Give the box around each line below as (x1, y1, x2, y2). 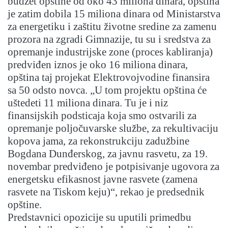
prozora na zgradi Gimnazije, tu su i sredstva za (8, 33, 211, 46)
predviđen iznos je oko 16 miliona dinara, (8, 59, 188, 71)
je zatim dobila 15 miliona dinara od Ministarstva (8, 8, 220, 20)
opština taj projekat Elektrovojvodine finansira (8, 71, 210, 84)
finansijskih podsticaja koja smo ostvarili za (8, 109, 196, 122)
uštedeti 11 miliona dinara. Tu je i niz (8, 97, 168, 109)
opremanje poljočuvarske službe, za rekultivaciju (8, 122, 218, 135)
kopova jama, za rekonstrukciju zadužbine (8, 135, 189, 148)
